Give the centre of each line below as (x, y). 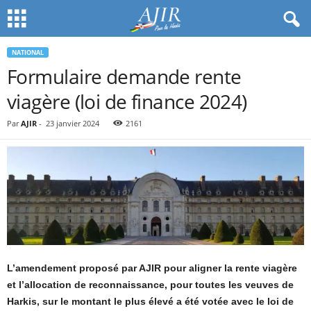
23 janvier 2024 (73, 123)
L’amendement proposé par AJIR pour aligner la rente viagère (152, 268)
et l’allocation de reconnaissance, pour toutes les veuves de (150, 285)
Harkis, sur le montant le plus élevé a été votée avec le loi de (150, 302)
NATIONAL (28, 52)
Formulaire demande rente (124, 76)
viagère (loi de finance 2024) (127, 101)
